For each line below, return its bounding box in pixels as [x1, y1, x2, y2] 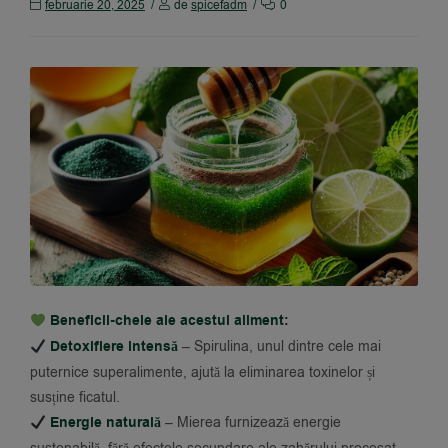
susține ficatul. [30, 388, 120, 408]
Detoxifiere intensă [49, 337, 178, 358]
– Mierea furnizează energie [160, 413, 341, 433]
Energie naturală [49, 413, 161, 434]
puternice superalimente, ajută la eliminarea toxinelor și [30, 363, 375, 383]
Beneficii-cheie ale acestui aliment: [49, 311, 289, 332]
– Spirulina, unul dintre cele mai [177, 337, 381, 357]
